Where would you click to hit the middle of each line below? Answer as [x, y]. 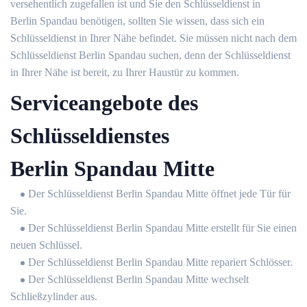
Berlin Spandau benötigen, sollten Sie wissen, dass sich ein [137, 21]
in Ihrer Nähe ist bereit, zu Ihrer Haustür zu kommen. [125, 72]
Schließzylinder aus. [54, 296]
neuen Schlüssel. [46, 245]
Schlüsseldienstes [90, 136]
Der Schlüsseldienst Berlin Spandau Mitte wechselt [138, 279]
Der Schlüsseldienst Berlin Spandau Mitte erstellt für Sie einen [162, 228]
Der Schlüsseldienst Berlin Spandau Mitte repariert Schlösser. [160, 262]
